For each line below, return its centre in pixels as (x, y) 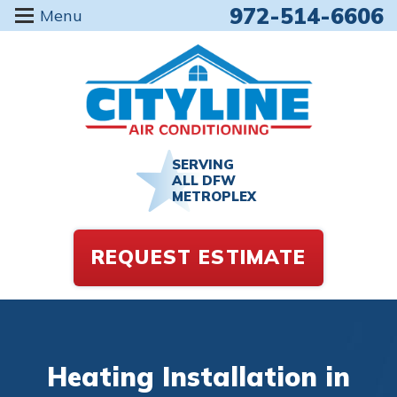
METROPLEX (214, 196)
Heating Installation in (198, 376)
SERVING (203, 164)
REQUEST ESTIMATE (198, 257)
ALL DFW (204, 180)
